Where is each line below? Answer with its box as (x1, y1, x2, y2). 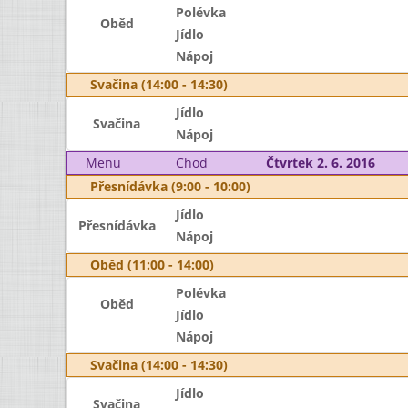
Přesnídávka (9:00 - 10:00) (90, 178, 250, 195)
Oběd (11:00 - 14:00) (90, 256, 214, 273)
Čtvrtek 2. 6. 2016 (265, 154, 375, 171)
